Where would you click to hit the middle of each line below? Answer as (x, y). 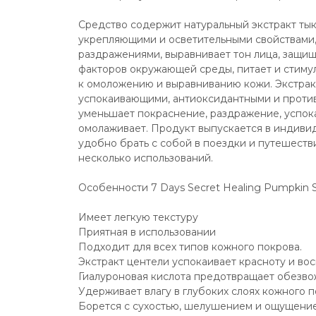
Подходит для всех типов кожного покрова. (190, 247)
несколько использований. (146, 158)
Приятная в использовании (147, 232)
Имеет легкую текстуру (138, 218)
